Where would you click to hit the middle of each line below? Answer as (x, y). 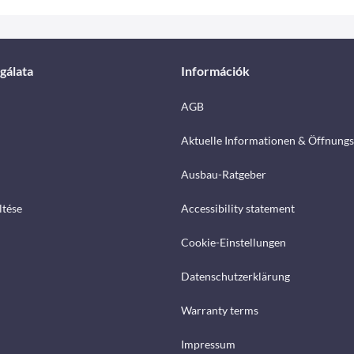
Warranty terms (220, 310)
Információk (215, 71)
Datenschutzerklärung (235, 276)
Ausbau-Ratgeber (224, 174)
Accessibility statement (238, 208)
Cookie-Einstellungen (233, 242)
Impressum (208, 344)
